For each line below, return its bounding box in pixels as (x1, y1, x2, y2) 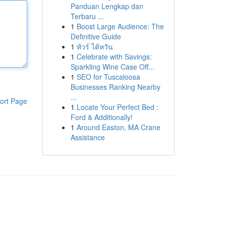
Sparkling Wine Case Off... (70, 62, 154, 72)
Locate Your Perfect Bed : (76, 102, 158, 112)
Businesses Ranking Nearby (70, 82, 160, 92)
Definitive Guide (70, 31, 121, 41)
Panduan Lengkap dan (70, 1, 143, 11)
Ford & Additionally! (70, 112, 133, 122)
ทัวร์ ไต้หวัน (76, 41, 113, 51)
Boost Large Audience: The (76, 21, 164, 31)
